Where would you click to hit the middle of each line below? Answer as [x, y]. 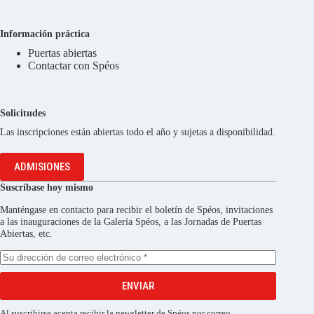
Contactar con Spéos [74, 66]
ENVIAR [138, 286]
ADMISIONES [42, 167]
